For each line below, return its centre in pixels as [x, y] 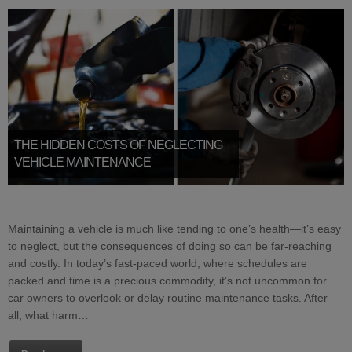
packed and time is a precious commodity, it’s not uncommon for [167, 280]
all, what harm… [48, 315]
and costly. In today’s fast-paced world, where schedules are [158, 263]
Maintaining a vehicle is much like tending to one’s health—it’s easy [174, 228]
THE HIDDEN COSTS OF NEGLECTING [118, 145]
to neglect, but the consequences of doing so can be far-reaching [170, 246]
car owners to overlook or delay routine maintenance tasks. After [168, 297]
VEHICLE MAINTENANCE [82, 162]
